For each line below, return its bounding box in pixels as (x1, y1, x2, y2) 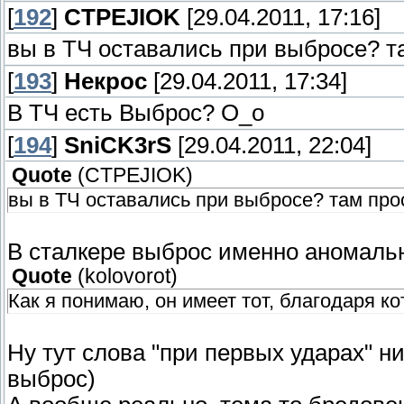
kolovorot (85, 265, 170, 289)
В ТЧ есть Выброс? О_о (7, 100, 264, 126)
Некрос (64, 69, 147, 95)
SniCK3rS (64, 133, 171, 159)
